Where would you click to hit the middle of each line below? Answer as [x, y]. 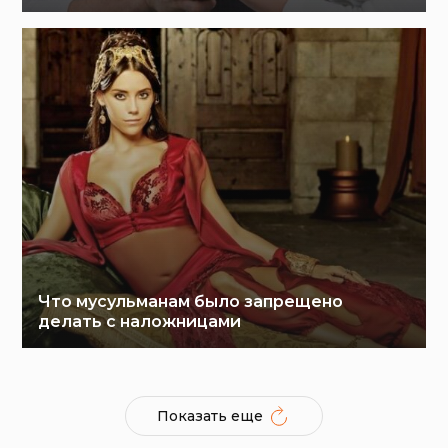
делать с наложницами [140, 322]
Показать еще [210, 416]
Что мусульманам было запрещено [191, 302]
